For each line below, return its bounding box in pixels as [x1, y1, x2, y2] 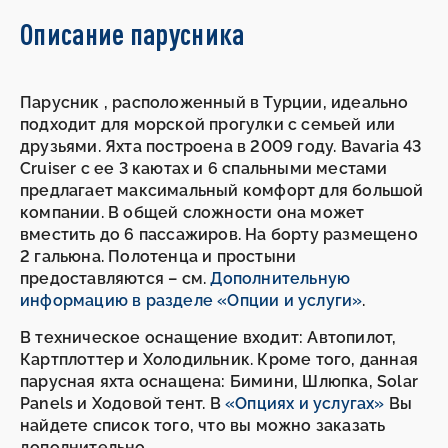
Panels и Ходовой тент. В [20, 393, 225, 413]
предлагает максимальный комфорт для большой [20, 180, 424, 200]
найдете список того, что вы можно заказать [20, 415, 386, 435]
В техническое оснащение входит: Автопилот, [20, 327, 397, 347]
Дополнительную [210, 268, 351, 288]
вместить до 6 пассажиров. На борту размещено [20, 224, 418, 244]
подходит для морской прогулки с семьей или [20, 114, 396, 134]
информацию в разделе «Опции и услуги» [20, 290, 363, 310]
